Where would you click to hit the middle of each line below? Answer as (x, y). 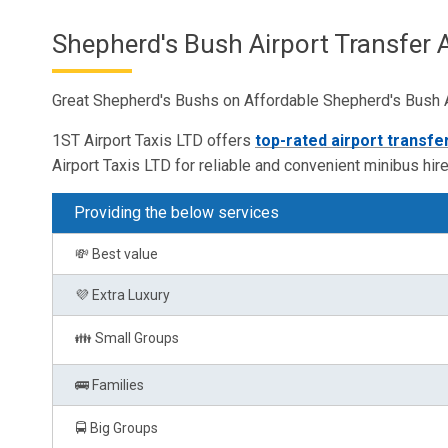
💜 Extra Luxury (122, 294)
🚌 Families (109, 384)
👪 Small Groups (127, 337)
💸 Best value (116, 253)
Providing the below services (176, 212)
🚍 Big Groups (116, 427)
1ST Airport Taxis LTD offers (153, 140)
